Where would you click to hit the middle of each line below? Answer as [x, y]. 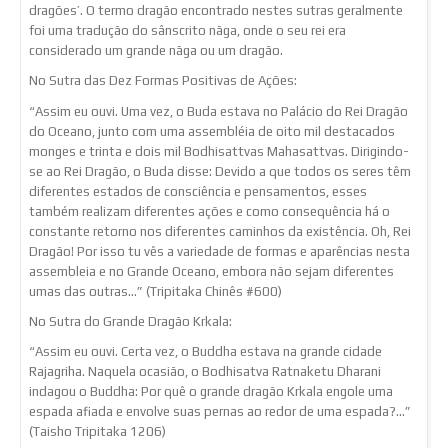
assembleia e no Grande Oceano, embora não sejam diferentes [211, 271]
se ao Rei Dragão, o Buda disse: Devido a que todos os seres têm [220, 171]
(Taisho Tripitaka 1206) [97, 432]
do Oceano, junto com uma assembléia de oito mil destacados [212, 131]
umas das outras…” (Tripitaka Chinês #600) [155, 291]
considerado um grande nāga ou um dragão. [156, 50]
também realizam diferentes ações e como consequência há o [209, 211]
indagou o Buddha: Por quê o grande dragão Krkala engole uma [211, 392]
